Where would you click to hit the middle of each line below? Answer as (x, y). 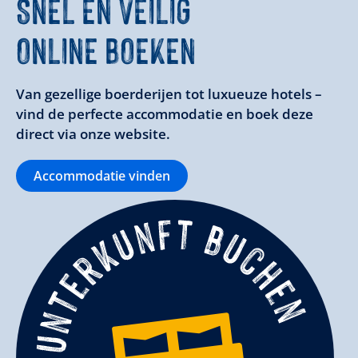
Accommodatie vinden (102, 176)
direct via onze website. (93, 134)
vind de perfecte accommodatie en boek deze (165, 114)
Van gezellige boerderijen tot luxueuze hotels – (169, 94)
